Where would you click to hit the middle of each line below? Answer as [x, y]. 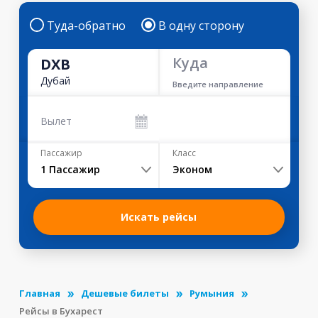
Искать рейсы [159, 217]
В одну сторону [201, 26]
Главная [39, 293]
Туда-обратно [86, 26]
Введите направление [218, 84]
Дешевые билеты [125, 293]
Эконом [192, 169]
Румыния [212, 293]
